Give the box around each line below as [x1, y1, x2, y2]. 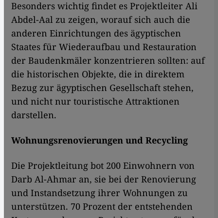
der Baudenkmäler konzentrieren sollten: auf [11, 54, 205, 67]
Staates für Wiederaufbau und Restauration [11, 41, 197, 53]
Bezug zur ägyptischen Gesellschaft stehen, [11, 82, 194, 94]
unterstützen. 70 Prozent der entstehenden [11, 200, 193, 213]
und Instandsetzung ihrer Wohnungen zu [11, 187, 188, 199]
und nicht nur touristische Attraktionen [11, 95, 180, 108]
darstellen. [11, 109, 56, 121]
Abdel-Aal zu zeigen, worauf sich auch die [11, 14, 190, 26]
